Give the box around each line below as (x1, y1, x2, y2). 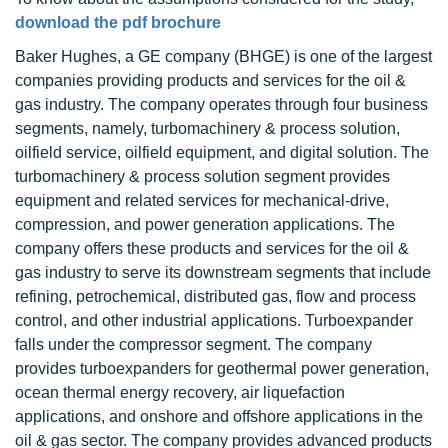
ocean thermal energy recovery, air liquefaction (15, 384, 345, 401)
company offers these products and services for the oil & (15, 240, 409, 257)
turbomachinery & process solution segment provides (15, 168, 390, 185)
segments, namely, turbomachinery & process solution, (15, 120, 400, 137)
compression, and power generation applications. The (15, 216, 395, 233)
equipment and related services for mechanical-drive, (15, 192, 389, 209)
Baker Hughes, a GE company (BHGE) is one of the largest (15, 48, 432, 65)
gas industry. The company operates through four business (15, 96, 428, 113)
